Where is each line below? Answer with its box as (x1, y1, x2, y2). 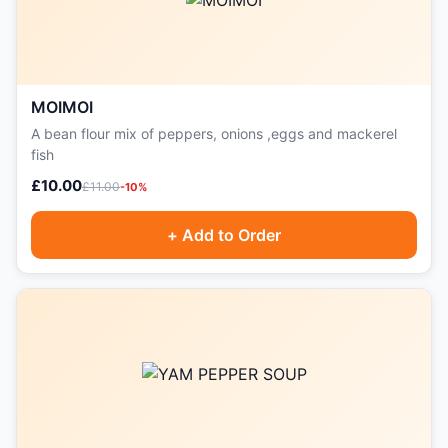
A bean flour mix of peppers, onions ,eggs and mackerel (31, 125, 397, 142)
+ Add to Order (167, 225, 281, 245)
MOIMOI (31, 97, 93, 117)
